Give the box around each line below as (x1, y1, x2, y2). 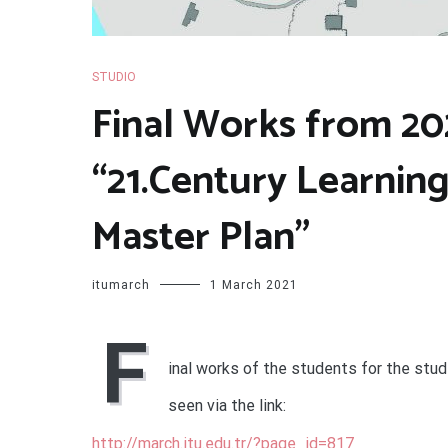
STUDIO (92, 70, 136, 84)
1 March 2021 (210, 278, 298, 292)
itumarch (92, 278, 150, 292)
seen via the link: (168, 396, 286, 415)
